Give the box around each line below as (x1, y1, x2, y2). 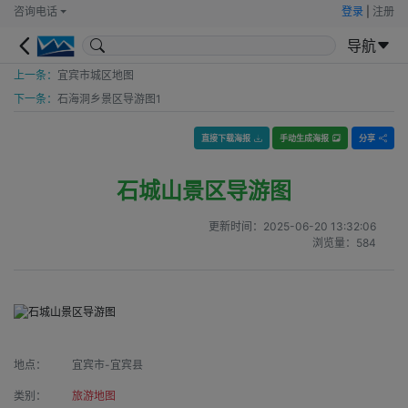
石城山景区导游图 (117, 178, 291, 205)
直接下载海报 (201, 133, 250, 143)
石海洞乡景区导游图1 (57, 92, 161, 106)
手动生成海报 (280, 133, 329, 143)
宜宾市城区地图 (57, 68, 134, 82)
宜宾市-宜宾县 (72, 357, 143, 372)
